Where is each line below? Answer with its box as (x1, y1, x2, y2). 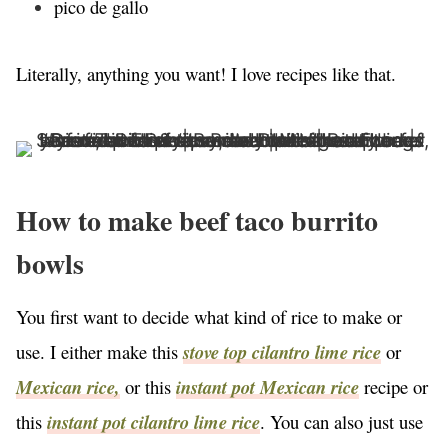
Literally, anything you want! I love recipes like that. (16, 61, 402, 87)
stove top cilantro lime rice (183, 339, 381, 366)
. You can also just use (260, 409, 423, 435)
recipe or (359, 374, 428, 400)
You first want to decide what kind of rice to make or (16, 304, 402, 330)
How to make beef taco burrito (16, 200, 378, 242)
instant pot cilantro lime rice (47, 409, 260, 436)
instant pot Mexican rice (176, 374, 359, 401)
